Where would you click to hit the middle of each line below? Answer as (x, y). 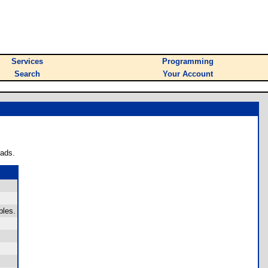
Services (27, 61)
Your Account (188, 74)
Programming (188, 61)
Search (27, 74)
